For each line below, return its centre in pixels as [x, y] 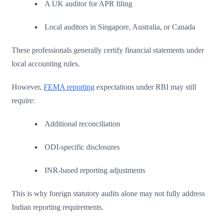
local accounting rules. [46, 63]
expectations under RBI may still [145, 87]
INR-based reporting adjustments [95, 170]
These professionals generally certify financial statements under [108, 50]
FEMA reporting [69, 87]
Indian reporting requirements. [58, 207]
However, [28, 87]
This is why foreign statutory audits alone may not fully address [108, 193]
